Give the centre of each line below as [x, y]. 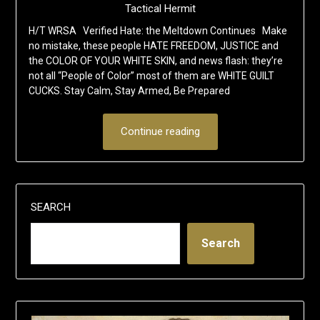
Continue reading [160, 132]
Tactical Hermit [160, 9]
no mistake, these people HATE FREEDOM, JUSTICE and [153, 46]
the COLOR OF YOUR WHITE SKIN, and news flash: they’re [155, 61]
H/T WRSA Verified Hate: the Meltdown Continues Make [157, 31]
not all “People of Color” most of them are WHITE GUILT [151, 76]
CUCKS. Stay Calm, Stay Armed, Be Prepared [133, 91]
